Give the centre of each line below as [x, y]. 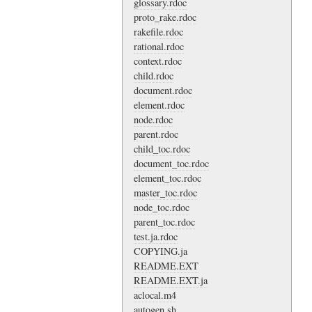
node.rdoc [153, 119]
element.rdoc [159, 104]
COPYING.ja [161, 251]
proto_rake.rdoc [165, 17]
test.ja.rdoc [156, 236]
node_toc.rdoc [162, 207]
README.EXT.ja [171, 280]
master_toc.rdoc [165, 192]
